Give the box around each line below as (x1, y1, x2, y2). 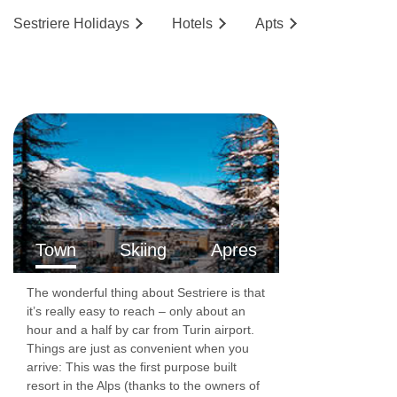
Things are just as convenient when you (27, 341, 249, 356)
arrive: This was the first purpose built (27, 360, 237, 375)
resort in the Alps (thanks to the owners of (27, 378, 260, 393)
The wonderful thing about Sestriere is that (27, 285, 265, 300)
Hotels (172, 16, 213, 32)
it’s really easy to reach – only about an (27, 304, 245, 319)
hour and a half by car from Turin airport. (27, 323, 254, 338)
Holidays (74, 16, 129, 32)
